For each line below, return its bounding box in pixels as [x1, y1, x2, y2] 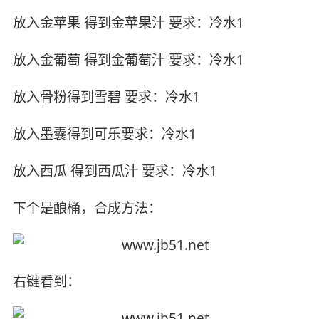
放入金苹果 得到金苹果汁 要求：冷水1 [12, 14, 244, 33]
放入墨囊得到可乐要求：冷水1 [12, 124, 197, 143]
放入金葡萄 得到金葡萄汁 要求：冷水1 [12, 51, 244, 70]
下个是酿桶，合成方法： [12, 198, 162, 217]
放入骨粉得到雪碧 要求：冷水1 [12, 87, 200, 106]
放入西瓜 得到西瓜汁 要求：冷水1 [12, 161, 217, 180]
